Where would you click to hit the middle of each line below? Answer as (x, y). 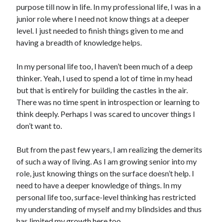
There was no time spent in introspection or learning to (108, 102)
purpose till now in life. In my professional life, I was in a (109, 7)
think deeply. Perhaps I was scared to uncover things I (106, 114)
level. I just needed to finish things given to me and (100, 30)
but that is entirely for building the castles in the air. (102, 90)
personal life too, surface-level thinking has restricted (106, 197)
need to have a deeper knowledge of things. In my (99, 185)
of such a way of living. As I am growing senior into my (107, 161)
